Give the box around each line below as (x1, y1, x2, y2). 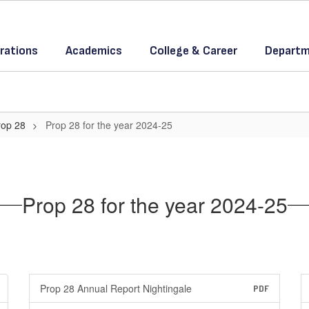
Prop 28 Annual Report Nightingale (39, 281, 192, 295)
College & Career (150, 43, 237, 58)
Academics (66, 43, 122, 58)
